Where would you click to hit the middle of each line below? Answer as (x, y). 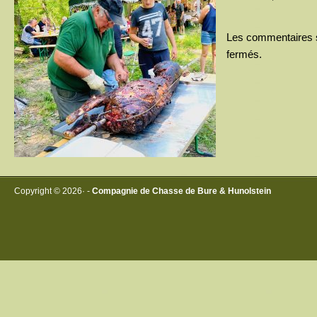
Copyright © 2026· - (53, 191)
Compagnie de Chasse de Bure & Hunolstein (181, 191)
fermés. (244, 54)
